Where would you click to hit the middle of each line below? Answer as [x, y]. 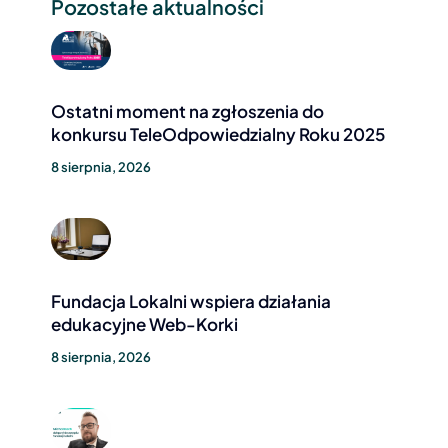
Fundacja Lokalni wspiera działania [190, 300]
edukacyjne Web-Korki [144, 323]
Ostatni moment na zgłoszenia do [187, 110]
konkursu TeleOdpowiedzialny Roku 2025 [217, 133]
